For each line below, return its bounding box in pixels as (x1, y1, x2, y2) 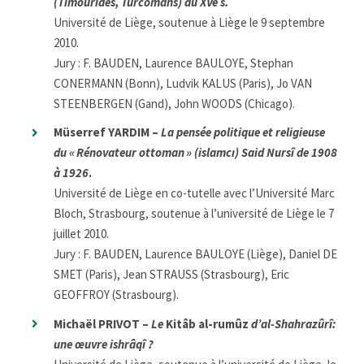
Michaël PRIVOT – (54, 315, 151, 331)
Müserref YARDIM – (54, 124, 161, 141)
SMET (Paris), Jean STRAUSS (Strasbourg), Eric (54, 266, 289, 283)
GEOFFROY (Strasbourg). (54, 287, 179, 303)
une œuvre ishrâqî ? (54, 336, 154, 352)
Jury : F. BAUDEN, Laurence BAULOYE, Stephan (54, 54, 293, 71)
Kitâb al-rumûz (163, 315, 251, 331)
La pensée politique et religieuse (161, 124, 325, 141)
